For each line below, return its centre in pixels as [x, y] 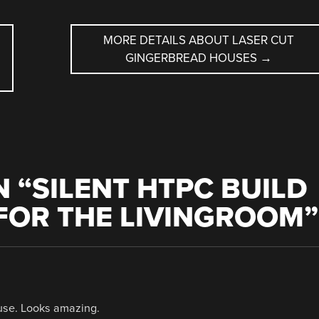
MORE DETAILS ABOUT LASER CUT [198, 40]
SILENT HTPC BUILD [169, 189]
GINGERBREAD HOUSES [192, 58]
